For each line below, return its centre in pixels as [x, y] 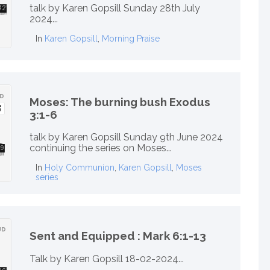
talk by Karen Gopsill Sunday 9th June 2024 [126, 137]
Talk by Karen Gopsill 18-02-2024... [107, 259]
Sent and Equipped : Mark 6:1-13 [118, 236]
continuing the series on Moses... [101, 148]
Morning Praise [131, 39]
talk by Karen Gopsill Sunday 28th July [115, 8]
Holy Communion [80, 168]
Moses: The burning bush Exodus [120, 102]
